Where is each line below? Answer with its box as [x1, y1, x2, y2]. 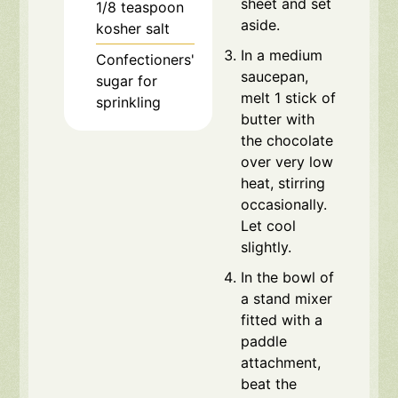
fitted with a [241, 311, 323, 330]
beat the [241, 375, 298, 394]
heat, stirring [241, 174, 326, 193]
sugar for [96, 72, 158, 91]
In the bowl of [241, 268, 335, 287]
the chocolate [241, 131, 334, 150]
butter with [241, 110, 315, 129]
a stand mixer [241, 290, 333, 308]
